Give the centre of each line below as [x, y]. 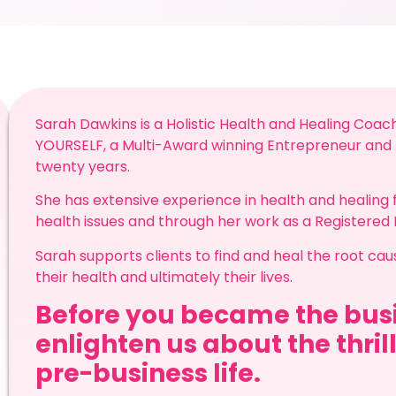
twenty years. [84, 167]
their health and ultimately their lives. [167, 277]
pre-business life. [148, 374]
